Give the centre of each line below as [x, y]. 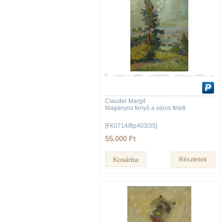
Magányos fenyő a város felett [145, 108]
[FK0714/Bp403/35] [131, 126]
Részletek [193, 160]
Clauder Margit [125, 101]
